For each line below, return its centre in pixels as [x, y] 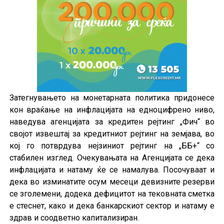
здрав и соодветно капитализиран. [74, 218]
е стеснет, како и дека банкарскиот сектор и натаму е [112, 206]
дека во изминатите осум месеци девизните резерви [112, 182]
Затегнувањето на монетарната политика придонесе [112, 98]
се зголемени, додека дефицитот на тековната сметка [112, 194]
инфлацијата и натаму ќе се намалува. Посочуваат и [112, 170]
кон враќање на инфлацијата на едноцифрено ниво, [112, 110]
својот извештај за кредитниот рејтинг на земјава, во [112, 134]
